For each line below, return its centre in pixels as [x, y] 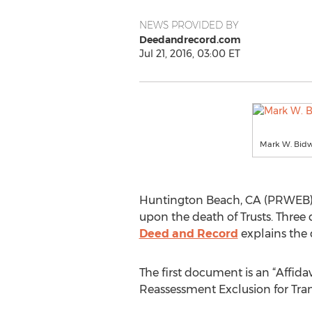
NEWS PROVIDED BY [189, 25]
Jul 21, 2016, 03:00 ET [189, 54]
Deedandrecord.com [190, 40]
